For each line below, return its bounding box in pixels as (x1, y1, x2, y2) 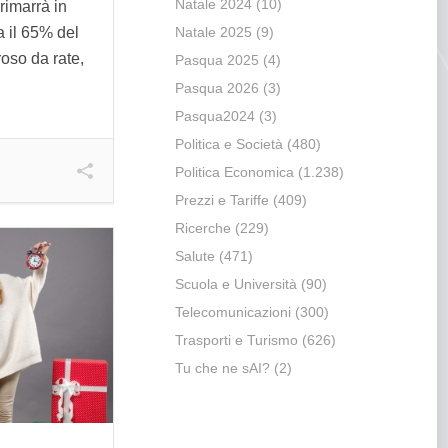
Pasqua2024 (174, 108, 255, 125)
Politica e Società (174, 136, 283, 153)
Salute (174, 248, 215, 265)
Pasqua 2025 (174, 52, 259, 69)
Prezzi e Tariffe (174, 192, 269, 209)
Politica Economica (174, 164, 294, 181)
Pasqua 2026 (174, 80, 259, 97)
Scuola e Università (174, 276, 297, 293)
